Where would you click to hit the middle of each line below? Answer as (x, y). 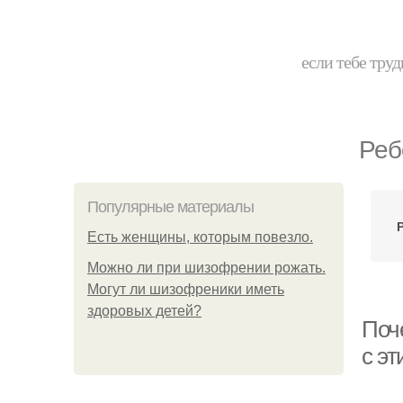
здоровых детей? (144, 311)
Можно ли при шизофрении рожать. (206, 268)
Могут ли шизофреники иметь (186, 289)
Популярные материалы (170, 207)
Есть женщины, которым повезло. (200, 237)
